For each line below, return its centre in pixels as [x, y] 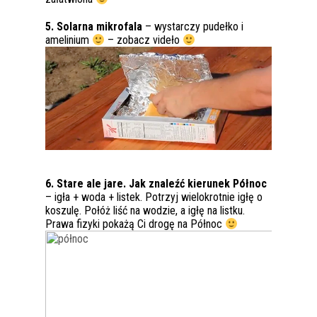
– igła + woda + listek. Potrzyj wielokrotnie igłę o [154, 197]
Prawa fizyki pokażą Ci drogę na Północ [135, 224]
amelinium [69, 40]
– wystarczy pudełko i [193, 27]
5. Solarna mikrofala [94, 27]
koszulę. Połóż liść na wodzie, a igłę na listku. [145, 211]
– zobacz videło [144, 40]
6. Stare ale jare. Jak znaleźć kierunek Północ [156, 184]
